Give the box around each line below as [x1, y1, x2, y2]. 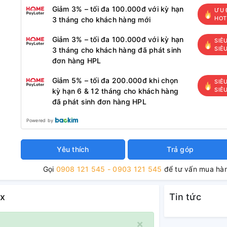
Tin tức [169, 192, 201, 202]
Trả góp [167, 145, 194, 154]
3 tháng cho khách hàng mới [52, 15, 151, 24]
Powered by [26, 118, 54, 123]
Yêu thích [57, 145, 89, 154]
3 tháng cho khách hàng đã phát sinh [52, 46, 181, 54]
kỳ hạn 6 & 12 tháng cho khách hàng [52, 87, 179, 95]
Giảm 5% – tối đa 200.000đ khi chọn [52, 76, 178, 85]
